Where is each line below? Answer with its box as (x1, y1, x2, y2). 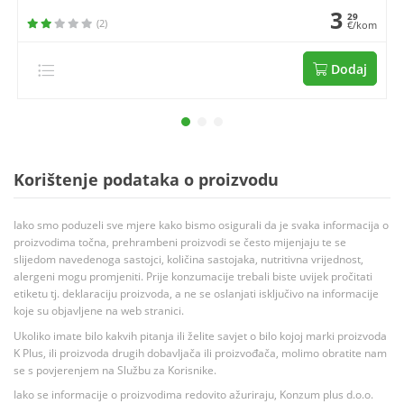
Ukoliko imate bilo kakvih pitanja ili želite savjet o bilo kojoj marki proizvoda (14, 327, 387, 344)
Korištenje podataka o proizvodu (14, 169, 279, 191)
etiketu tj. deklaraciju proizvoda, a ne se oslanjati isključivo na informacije (14, 286, 379, 302)
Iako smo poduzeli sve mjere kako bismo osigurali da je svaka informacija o (14, 217, 389, 234)
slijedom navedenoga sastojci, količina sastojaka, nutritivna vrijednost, (14, 252, 363, 268)
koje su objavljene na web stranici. (14, 303, 184, 319)
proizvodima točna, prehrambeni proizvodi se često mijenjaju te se (14, 234, 346, 251)
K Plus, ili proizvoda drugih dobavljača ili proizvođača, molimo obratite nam (14, 344, 387, 361)
